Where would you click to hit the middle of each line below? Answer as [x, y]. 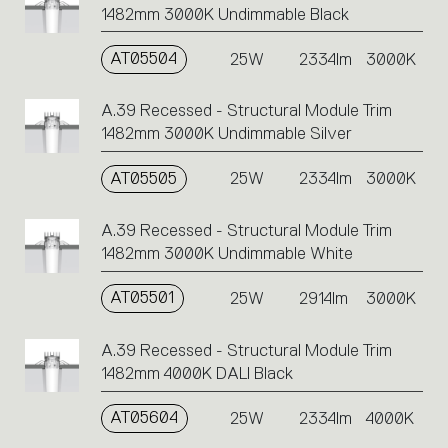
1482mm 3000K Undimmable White [226, 254]
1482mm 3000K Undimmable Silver [226, 134]
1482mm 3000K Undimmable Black [224, 14]
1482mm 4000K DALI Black [196, 373]
